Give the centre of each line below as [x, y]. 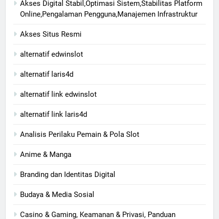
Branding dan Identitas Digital [68, 174]
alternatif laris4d [47, 74]
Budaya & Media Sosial [57, 194]
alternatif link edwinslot [58, 94]
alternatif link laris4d [54, 114]
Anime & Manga [46, 154]
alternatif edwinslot [52, 54]
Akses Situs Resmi [51, 34]
